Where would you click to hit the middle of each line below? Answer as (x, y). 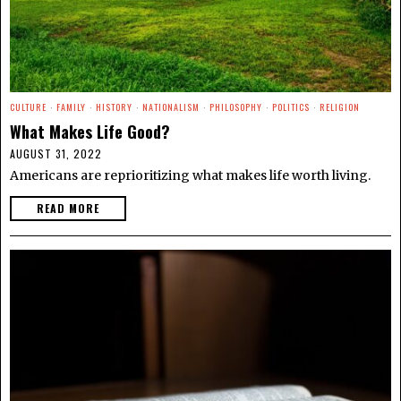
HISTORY (114, 107)
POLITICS (291, 107)
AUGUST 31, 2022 (56, 153)
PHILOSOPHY (236, 107)
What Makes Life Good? (90, 131)
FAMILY (71, 107)
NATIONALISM (171, 107)
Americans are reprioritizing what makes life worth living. (190, 175)
